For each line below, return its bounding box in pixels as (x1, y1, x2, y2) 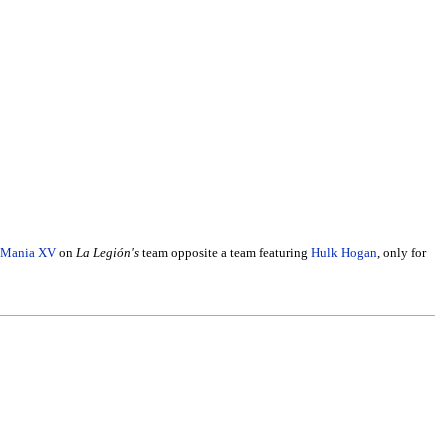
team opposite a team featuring (138, 246, 311, 261)
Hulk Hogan (310, 246, 377, 261)
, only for (376, 246, 426, 261)
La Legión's (75, 246, 139, 261)
